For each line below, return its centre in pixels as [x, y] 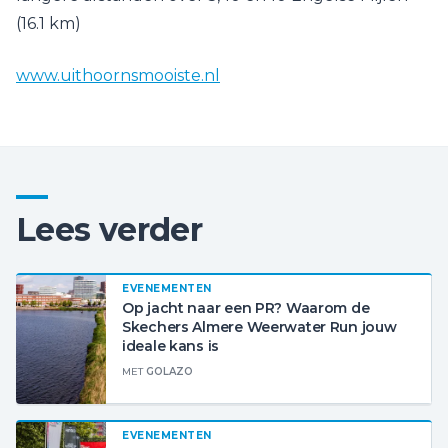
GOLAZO [169, 371]
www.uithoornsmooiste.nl [118, 75]
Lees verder [109, 229]
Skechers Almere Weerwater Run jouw [259, 327]
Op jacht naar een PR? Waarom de [246, 308]
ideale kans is [171, 346]
